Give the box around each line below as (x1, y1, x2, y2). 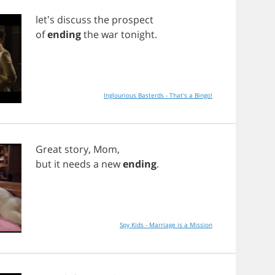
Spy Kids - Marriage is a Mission (120, 220, 212, 229)
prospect (112, 13, 153, 26)
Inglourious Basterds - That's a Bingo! (104, 91, 212, 99)
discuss (57, 13, 91, 26)
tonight (121, 28, 155, 41)
